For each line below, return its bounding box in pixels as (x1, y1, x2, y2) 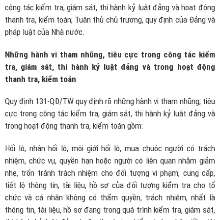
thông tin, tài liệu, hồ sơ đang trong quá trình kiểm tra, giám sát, (5, 204, 215, 215)
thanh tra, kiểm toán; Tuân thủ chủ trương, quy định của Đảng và (5, 14, 215, 25)
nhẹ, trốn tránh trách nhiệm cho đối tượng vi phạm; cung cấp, (5, 167, 215, 178)
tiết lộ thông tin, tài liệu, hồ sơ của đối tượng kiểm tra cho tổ (5, 180, 215, 190)
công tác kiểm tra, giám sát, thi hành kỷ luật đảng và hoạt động (5, 2, 215, 12)
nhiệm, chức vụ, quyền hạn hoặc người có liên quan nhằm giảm (5, 155, 215, 165)
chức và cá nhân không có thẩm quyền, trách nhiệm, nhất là (5, 192, 215, 202)
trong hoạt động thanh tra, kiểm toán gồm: (5, 121, 143, 131)
